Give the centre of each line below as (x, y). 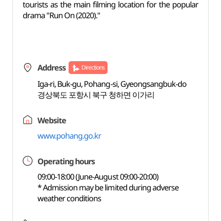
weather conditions (69, 198)
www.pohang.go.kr (69, 136)
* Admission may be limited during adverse (108, 187)
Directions (93, 67)
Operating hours (66, 161)
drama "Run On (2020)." (61, 15)
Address (51, 68)
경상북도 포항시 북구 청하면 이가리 (96, 95)
